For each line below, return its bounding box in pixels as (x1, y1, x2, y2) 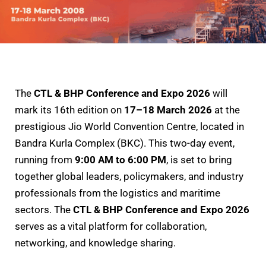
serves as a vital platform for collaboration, (15, 220, 207, 232)
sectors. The (15, 203, 73, 216)
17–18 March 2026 (124, 103, 212, 116)
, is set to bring (166, 153, 232, 166)
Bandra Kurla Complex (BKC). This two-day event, (15, 137, 235, 149)
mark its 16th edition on (15, 103, 124, 116)
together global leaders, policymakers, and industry (15, 170, 243, 182)
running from (15, 153, 75, 166)
